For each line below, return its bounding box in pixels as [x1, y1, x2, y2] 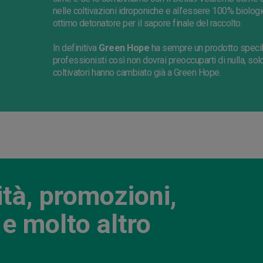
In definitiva [52, 42, 99, 54]
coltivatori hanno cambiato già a [52, 67, 174, 79]
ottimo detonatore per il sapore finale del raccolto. [52, 18, 242, 29]
